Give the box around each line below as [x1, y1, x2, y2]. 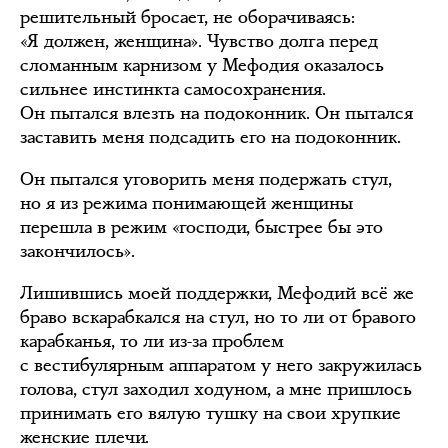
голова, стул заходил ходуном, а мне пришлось [20, 377, 412, 401]
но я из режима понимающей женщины [20, 191, 353, 215]
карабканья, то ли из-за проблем [20, 329, 284, 353]
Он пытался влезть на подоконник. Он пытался [20, 101, 413, 125]
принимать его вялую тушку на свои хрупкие [20, 401, 401, 425]
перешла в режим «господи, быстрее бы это [20, 215, 383, 239]
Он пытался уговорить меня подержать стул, [20, 167, 392, 191]
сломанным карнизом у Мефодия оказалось [20, 53, 384, 77]
